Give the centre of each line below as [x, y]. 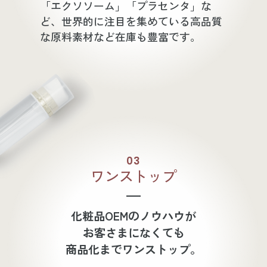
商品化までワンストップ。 [133, 249]
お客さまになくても [133, 232]
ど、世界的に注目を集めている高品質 [131, 21]
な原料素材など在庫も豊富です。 [121, 36]
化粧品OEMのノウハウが [133, 216]
